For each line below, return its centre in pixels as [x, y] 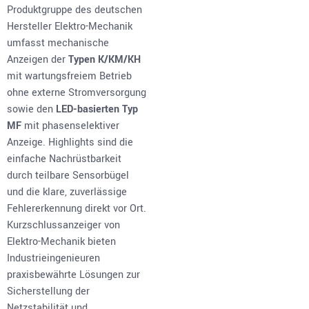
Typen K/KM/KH [104, 60]
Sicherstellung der [48, 291]
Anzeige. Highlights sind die [70, 142]
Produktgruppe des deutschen [74, 10]
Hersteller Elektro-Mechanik [70, 27]
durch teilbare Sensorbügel [68, 176]
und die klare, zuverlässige [67, 192]
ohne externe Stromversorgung [77, 93]
